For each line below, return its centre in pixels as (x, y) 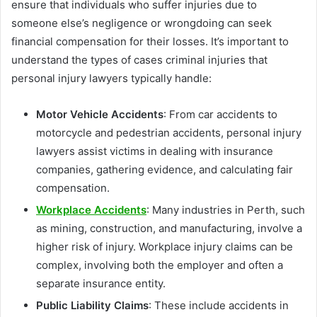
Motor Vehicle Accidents (100, 114)
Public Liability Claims (92, 305)
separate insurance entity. (101, 283)
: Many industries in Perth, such (226, 209)
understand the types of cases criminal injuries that (139, 59)
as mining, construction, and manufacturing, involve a (169, 228)
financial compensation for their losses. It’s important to (150, 41)
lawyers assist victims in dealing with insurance (155, 151)
